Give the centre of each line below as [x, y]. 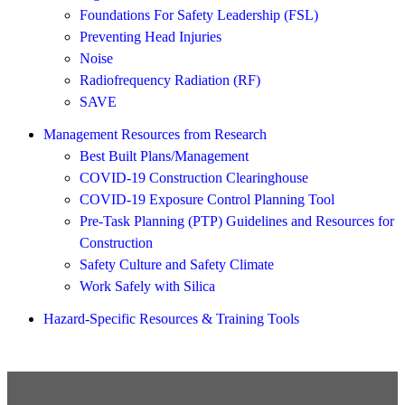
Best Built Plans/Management [164, 155]
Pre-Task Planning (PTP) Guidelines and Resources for [237, 221]
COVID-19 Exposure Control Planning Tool [207, 199]
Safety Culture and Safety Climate [177, 264]
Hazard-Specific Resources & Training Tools [171, 318]
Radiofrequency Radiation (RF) [170, 80]
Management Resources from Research [155, 134]
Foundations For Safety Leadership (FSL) [199, 14]
